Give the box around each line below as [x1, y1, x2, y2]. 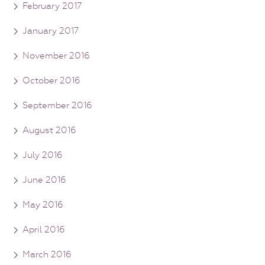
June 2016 [22, 174, 66, 186]
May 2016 [22, 199, 63, 211]
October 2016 [22, 75, 80, 86]
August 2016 [22, 125, 76, 136]
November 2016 [22, 50, 90, 62]
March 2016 [22, 249, 72, 260]
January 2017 [22, 25, 79, 37]
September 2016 [22, 100, 92, 111]
